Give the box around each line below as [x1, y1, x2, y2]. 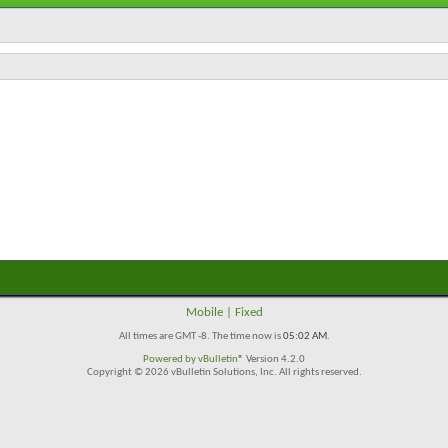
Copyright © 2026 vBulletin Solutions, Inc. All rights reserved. [86, 367, 362, 378]
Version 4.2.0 [244, 354, 305, 365]
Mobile [185, 306, 223, 319]
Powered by [143, 354, 198, 365]
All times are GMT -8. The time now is [118, 331, 283, 342]
